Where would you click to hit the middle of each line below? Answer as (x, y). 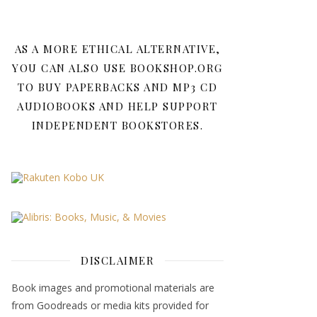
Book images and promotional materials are (113, 287)
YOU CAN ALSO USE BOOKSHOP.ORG (117, 68)
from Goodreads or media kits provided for (110, 305)
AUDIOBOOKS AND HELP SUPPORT (117, 106)
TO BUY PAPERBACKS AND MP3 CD (117, 87)
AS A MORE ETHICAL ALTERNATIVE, (117, 48)
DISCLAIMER (117, 260)
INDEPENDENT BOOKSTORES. (117, 125)
